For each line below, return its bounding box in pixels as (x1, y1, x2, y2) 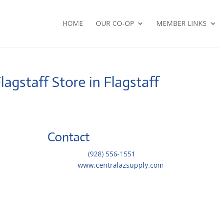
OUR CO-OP (95, 19, 134, 28)
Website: (47, 160, 78, 170)
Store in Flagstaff (52, 73, 159, 91)
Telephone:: (47, 149, 88, 158)
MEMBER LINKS (156, 19, 207, 28)
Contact (47, 129, 90, 145)
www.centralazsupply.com (78, 160, 164, 170)
